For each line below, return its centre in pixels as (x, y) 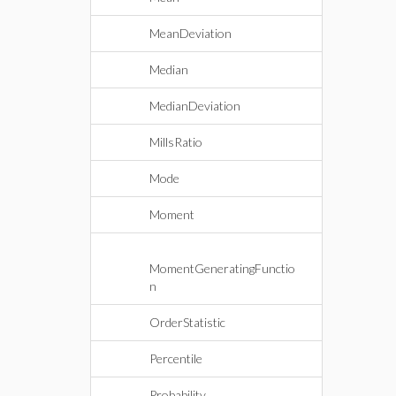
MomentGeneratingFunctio (222, 268)
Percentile (176, 358)
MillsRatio (176, 142)
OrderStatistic (187, 322)
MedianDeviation (195, 106)
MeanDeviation (190, 33)
